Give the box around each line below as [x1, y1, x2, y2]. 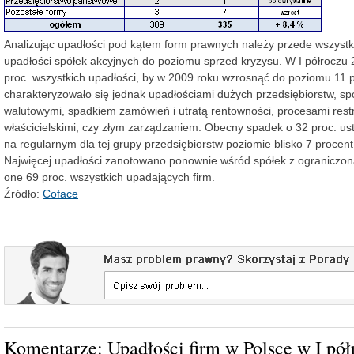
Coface [43, 187, 78, 200]
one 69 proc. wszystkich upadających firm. [4, 171, 215, 183]
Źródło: [4, 187, 43, 200]
